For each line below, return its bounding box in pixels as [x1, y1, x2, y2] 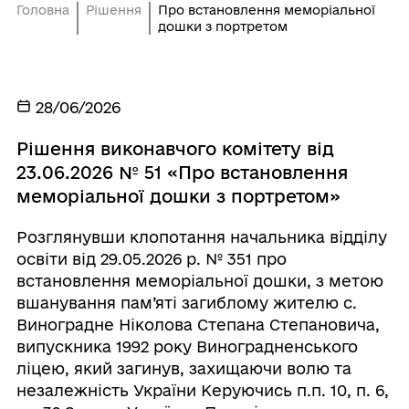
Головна [16, 3, 69, 17]
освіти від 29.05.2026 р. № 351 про [16, 250, 287, 267]
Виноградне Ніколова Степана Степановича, [16, 316, 380, 333]
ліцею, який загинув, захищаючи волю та [16, 360, 351, 377]
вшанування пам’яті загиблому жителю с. [16, 294, 357, 311]
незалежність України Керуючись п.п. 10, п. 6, [16, 382, 389, 399]
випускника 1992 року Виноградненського [16, 338, 358, 355]
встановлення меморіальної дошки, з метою [16, 272, 383, 289]
